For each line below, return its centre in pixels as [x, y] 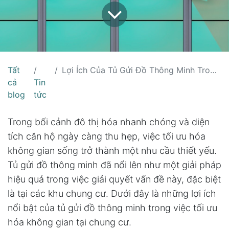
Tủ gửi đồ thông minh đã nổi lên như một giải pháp [114, 165]
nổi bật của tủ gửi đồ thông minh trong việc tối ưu [112, 208]
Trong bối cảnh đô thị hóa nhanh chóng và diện [109, 122]
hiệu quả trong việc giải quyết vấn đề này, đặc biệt [114, 179]
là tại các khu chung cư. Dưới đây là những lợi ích [112, 193]
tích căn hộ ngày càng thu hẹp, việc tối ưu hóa [107, 136]
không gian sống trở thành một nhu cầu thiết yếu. [112, 150]
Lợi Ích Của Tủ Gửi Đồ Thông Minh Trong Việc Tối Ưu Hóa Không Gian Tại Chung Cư [136, 70]
